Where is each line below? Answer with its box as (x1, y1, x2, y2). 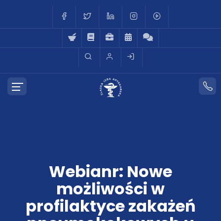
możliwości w (56, 178, 165, 200)
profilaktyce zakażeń (25, 195, 196, 217)
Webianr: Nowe (49, 160, 172, 183)
